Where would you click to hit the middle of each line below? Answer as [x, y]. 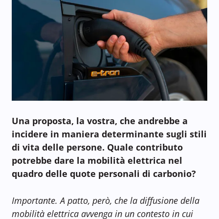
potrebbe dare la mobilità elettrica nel [97, 160]
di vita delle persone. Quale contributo [97, 147]
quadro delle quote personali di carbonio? [104, 173]
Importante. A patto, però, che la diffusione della [106, 200]
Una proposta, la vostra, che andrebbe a [101, 120]
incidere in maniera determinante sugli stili [109, 134]
